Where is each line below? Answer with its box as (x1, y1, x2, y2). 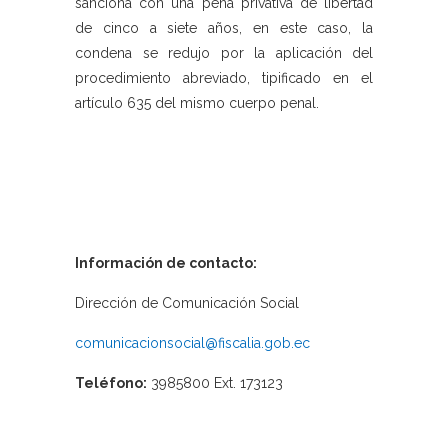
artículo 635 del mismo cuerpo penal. (75, 95, 319, 112)
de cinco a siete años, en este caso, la (75, 20, 373, 37)
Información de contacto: (75, 255, 257, 272)
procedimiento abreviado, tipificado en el (75, 70, 373, 87)
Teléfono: (75, 375, 147, 392)
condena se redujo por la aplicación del (75, 45, 373, 62)
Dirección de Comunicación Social (75, 295, 299, 312)
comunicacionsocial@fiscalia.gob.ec (75, 335, 310, 352)
